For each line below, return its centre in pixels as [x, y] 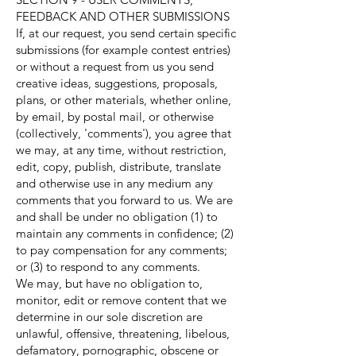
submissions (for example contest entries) [123, 50]
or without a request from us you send [115, 66]
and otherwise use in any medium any [114, 183]
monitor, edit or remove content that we [121, 300]
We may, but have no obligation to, [109, 283]
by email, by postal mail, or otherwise [115, 116]
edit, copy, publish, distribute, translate [118, 166]
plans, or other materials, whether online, [124, 100]
